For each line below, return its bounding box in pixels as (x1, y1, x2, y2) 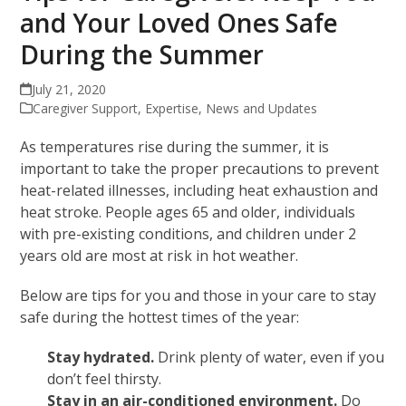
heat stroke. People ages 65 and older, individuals (20, 201, 356, 222)
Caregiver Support (33, 99, 139, 117)
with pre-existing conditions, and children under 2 (20, 223, 357, 244)
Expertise (145, 99, 199, 117)
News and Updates (206, 99, 318, 117)
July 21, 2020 (31, 80, 106, 98)
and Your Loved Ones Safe (20, 5, 339, 40)
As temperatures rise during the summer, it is (20, 136, 330, 157)
